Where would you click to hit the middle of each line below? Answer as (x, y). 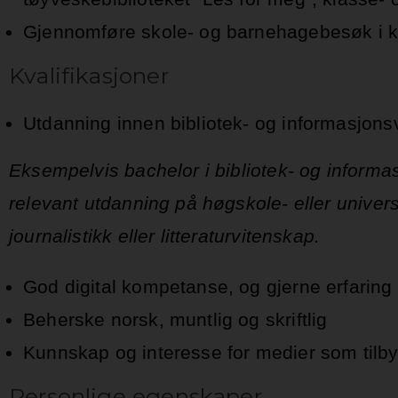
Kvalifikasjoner (89, 76)
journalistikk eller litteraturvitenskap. (165, 236)
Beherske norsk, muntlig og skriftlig (175, 320)
